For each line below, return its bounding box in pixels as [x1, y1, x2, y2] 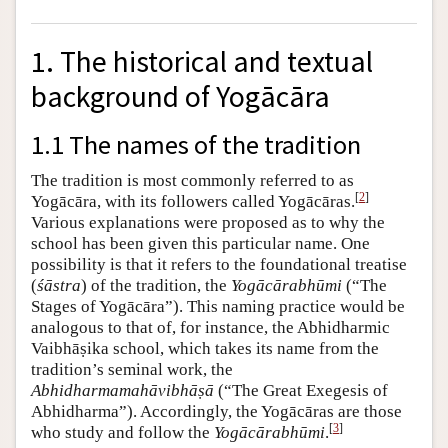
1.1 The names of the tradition [31, 128, 361, 162]
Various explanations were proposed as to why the [31, 213, 385, 233]
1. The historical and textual [31, 43, 373, 81]
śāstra [37, 276, 81, 296]
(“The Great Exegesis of [214, 381, 388, 401]
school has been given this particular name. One [31, 234, 370, 254]
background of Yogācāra [31, 78, 330, 116]
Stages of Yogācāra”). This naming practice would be [31, 297, 405, 317]
